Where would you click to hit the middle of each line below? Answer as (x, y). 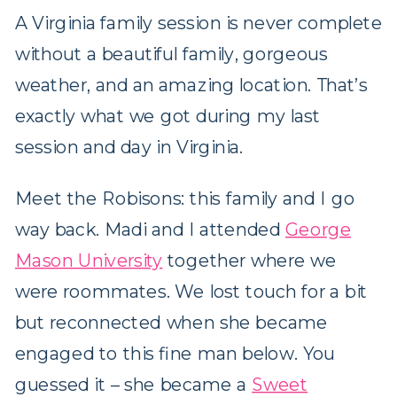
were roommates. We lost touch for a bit (191, 292)
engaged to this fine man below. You (175, 354)
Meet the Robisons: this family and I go (185, 198)
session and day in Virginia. (129, 148)
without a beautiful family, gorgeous (171, 54)
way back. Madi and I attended (150, 230)
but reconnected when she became (171, 323)
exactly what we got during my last (167, 117)
